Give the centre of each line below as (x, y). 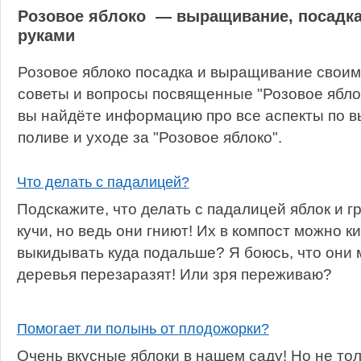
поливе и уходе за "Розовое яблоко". (149, 137)
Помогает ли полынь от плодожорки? (143, 329)
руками (46, 35)
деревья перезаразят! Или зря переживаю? (174, 274)
